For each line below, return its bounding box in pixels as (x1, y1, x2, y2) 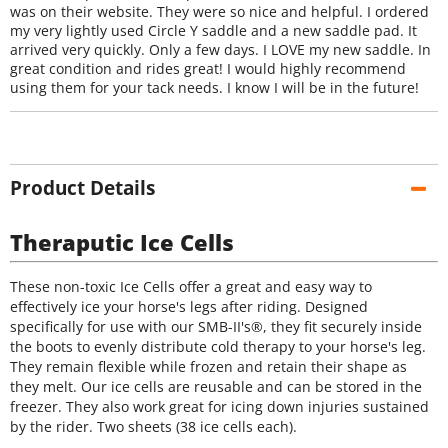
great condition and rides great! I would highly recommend (10, 59, 406, 78)
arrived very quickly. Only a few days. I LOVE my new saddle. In (10, 40, 431, 59)
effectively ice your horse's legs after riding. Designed (10, 296, 368, 316)
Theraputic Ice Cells (10, 227, 234, 258)
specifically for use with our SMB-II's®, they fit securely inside (10, 316, 422, 336)
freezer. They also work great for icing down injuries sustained (10, 396, 429, 416)
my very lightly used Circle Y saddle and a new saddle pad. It (10, 21, 417, 40)
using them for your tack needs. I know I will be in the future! (10, 78, 419, 97)
